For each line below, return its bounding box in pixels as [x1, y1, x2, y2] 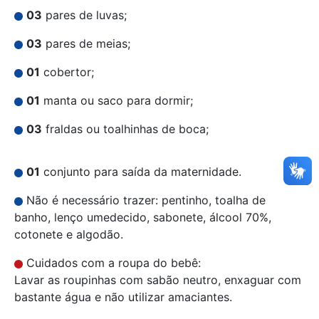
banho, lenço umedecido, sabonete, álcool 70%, [14, 210, 271, 225]
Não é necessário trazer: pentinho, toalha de [23, 193, 266, 208]
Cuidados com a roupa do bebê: [23, 256, 201, 271]
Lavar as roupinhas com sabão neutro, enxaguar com [14, 273, 301, 288]
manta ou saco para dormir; [40, 93, 193, 108]
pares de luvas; [42, 8, 127, 23]
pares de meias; [42, 36, 130, 51]
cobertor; [40, 65, 94, 80]
